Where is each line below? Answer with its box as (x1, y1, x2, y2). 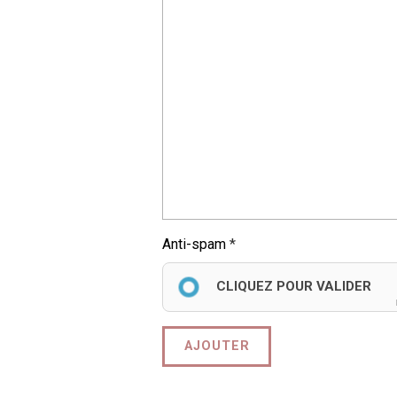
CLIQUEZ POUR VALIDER (216, 277, 371, 294)
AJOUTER (183, 339, 250, 354)
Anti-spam (162, 235, 226, 253)
